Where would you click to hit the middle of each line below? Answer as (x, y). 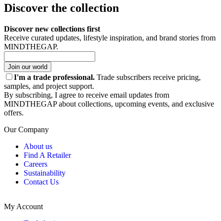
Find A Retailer (47, 155)
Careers (36, 164)
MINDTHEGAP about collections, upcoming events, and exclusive (109, 104)
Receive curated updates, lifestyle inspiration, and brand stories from (110, 37)
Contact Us (41, 182)
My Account (23, 206)
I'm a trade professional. (54, 77)
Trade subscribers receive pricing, (148, 77)
